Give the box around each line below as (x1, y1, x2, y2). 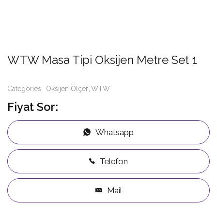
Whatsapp (95, 127, 134, 137)
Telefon (100, 156, 128, 166)
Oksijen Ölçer (46, 84, 88, 93)
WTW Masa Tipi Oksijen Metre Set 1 (7, 52, 197, 67)
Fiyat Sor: (7, 100, 58, 114)
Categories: (7, 84, 45, 93)
